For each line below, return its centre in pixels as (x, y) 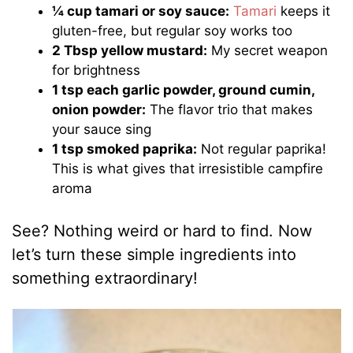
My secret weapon (268, 51)
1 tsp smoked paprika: (125, 149)
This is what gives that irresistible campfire (188, 169)
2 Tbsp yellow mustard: (130, 51)
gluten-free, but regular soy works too (173, 31)
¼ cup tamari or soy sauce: (141, 11)
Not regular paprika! (262, 149)
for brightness (97, 71)
